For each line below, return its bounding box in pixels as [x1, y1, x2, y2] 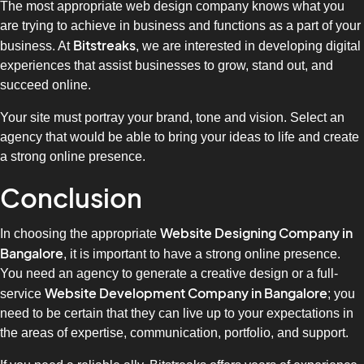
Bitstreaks [73, 37, 136, 54]
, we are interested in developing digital [136, 39, 361, 54]
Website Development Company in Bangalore [45, 284, 327, 301]
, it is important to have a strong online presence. [63, 246, 340, 261]
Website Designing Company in [160, 224, 353, 241]
